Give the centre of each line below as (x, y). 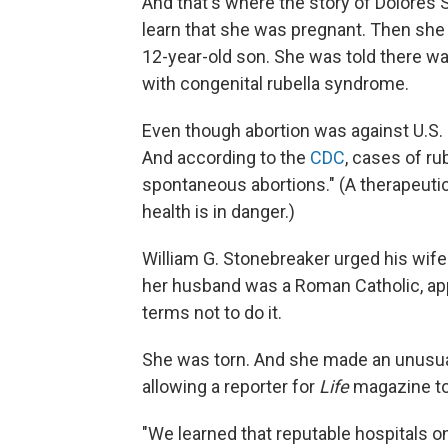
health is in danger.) (218, 211)
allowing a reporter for (230, 386)
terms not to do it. (212, 312)
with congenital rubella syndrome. (275, 83)
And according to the (226, 157)
